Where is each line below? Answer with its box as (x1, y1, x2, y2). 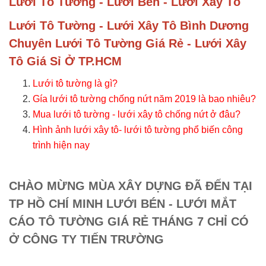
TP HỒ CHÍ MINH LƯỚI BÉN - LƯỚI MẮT (9, 197, 236, 210)
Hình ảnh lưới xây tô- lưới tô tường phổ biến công (33, 125, 243, 135)
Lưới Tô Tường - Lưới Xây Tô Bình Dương (9, 19, 249, 32)
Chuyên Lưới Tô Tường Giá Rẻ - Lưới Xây (9, 37, 246, 50)
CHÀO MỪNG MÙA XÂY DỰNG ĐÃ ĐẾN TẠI (9, 179, 252, 192)
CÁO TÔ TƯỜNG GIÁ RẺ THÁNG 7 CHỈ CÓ (9, 215, 249, 228)
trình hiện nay (33, 140, 90, 150)
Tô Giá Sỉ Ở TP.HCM (9, 55, 122, 68)
